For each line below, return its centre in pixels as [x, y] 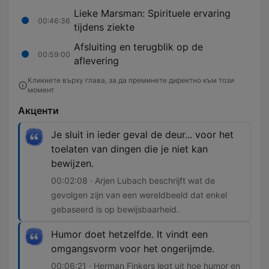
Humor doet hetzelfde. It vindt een [129, 234]
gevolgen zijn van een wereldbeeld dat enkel [139, 195]
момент [41, 90]
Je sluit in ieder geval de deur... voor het [142, 135]
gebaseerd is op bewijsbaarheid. [115, 210]
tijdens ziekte [104, 27]
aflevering [96, 61]
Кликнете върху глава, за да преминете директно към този [131, 80]
